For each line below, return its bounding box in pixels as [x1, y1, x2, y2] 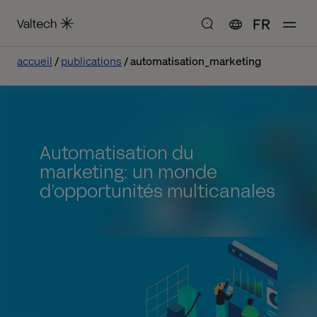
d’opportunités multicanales [40, 178, 275, 204]
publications [61, 53, 122, 68]
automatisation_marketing [130, 53, 261, 68]
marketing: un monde [40, 159, 217, 185]
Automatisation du [40, 140, 194, 166]
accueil [17, 53, 52, 68]
